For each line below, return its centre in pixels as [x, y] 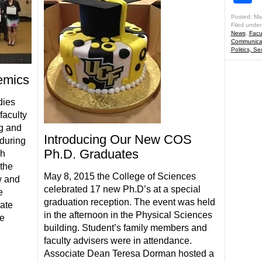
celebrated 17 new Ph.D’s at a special [122, 189]
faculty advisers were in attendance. [118, 241]
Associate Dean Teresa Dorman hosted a [129, 254]
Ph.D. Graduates [91, 154]
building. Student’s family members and [125, 228]
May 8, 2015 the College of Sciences [120, 176]
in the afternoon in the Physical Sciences [128, 215]
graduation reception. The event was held [129, 202]
